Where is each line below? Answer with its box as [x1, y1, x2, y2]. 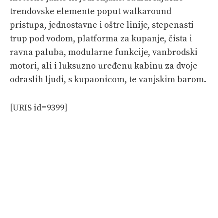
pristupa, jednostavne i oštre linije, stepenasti [10, 19, 194, 31]
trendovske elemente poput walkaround [10, 5, 171, 17]
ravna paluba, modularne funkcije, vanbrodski [10, 46, 198, 58]
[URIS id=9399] [10, 102, 68, 113]
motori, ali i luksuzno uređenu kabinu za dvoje [10, 60, 198, 72]
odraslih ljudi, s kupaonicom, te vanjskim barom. [10, 73, 206, 85]
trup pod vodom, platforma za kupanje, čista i [10, 33, 192, 44]
